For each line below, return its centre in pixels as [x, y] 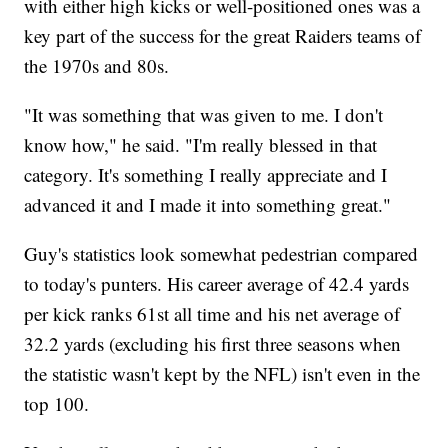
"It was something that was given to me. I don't [204, 115]
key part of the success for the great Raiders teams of [223, 36]
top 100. [57, 404]
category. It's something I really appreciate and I [206, 175]
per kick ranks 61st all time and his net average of [212, 314]
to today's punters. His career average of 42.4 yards [217, 284]
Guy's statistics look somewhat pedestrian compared [221, 254]
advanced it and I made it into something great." [208, 205]
